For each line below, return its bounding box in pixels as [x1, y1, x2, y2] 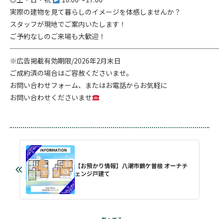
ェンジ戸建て [75, 169, 110, 178]
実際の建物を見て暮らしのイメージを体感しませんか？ [10, 7, 181, 17]
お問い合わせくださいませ [10, 92, 92, 103]
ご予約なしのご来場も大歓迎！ [10, 31, 106, 42]
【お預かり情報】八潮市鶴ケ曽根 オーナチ [75, 161, 188, 170]
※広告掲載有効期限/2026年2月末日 [10, 56, 121, 66]
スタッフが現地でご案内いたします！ [10, 19, 126, 29]
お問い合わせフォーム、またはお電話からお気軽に [10, 80, 167, 90]
